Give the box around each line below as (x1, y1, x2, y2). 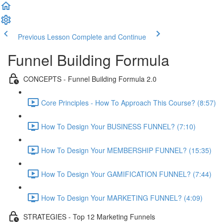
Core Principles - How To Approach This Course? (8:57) (41, 97, 216, 108)
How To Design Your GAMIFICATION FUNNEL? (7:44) (41, 168, 212, 179)
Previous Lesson (18, 32, 70, 42)
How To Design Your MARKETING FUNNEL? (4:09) (41, 192, 203, 203)
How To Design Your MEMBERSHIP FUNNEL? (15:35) (41, 145, 212, 155)
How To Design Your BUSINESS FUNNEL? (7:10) (41, 121, 196, 131)
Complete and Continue (72, 32, 146, 42)
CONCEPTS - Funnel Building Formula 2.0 (23, 73, 157, 84)
